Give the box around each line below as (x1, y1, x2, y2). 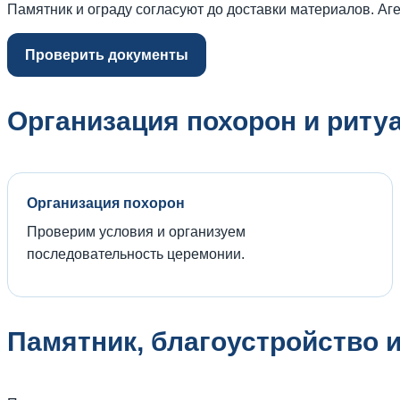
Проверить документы (25, 46, 188, 62)
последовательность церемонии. (27, 246, 245, 262)
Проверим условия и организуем (27, 223, 246, 239)
